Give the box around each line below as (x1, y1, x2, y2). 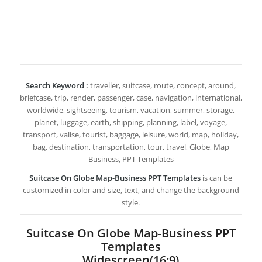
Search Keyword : (26, 80, 89, 91)
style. (122, 197, 140, 208)
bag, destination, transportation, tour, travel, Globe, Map (32, 142, 229, 153)
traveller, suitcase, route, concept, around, (88, 80, 236, 91)
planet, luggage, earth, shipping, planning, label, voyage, (35, 117, 227, 128)
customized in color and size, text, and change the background (22, 185, 239, 196)
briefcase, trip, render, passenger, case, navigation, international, (19, 92, 242, 104)
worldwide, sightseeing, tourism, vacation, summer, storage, (27, 105, 235, 116)
